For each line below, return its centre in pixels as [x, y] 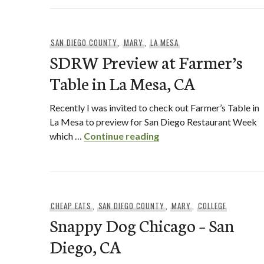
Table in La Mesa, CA [123, 83]
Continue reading [121, 136]
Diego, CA [85, 246]
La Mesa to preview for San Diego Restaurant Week [153, 122]
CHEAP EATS [71, 206]
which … [67, 136]
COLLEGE [212, 206]
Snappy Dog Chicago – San [142, 225]
